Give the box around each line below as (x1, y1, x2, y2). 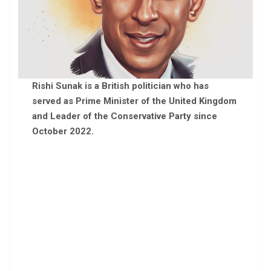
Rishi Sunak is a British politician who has (31, 80, 209, 92)
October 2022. (31, 126, 94, 137)
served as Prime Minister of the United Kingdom (31, 96, 237, 107)
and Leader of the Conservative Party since (31, 111, 217, 122)
